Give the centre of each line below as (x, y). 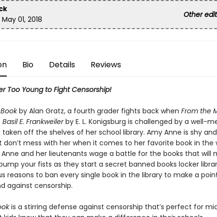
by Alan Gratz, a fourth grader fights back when (100, 109)
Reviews (93, 64)
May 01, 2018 (26, 20)
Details (53, 64)
